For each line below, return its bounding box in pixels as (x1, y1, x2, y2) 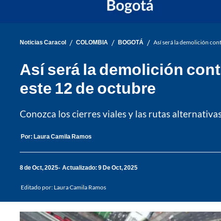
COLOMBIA (76, 38, 108, 46)
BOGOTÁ (118, 38, 144, 46)
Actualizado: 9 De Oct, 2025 (62, 164, 138, 172)
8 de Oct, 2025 (20, 164, 58, 172)
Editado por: (21, 183, 54, 191)
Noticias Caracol (20, 38, 66, 46)
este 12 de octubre (20, 77, 156, 97)
